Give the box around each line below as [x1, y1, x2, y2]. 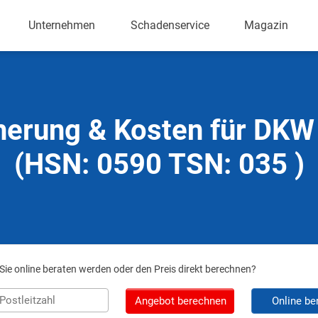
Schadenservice [130, 18, 209, 32]
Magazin [244, 18, 289, 32]
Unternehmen [28, 18, 96, 32]
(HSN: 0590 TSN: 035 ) [13, 148, 305, 181]
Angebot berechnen [134, 295, 226, 307]
